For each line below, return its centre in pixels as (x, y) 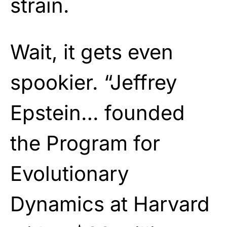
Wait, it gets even (92, 52)
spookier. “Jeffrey (93, 82)
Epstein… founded (98, 112)
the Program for (85, 143)
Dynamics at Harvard (110, 204)
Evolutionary (69, 173)
